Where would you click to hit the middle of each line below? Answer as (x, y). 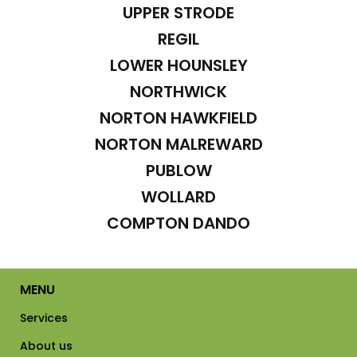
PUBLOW (178, 170)
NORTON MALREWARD (178, 144)
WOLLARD (178, 196)
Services (44, 318)
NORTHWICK (178, 91)
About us (46, 345)
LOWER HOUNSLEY (178, 65)
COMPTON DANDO (178, 223)
